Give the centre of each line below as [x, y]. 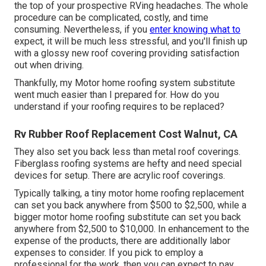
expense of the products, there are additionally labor [122, 241]
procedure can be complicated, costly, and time [111, 18]
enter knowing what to [195, 30]
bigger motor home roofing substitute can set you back [128, 217]
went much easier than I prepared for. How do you [117, 95]
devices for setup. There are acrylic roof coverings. [120, 176]
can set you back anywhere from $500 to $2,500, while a [130, 205]
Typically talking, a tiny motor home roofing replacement [129, 194]
